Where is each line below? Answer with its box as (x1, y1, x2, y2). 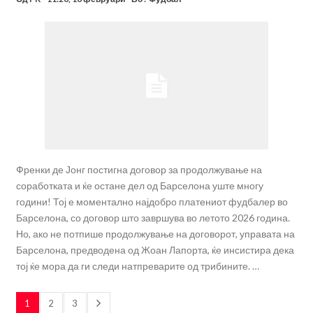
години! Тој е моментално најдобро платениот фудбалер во (15, 196, 288, 208)
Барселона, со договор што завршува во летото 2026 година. (15, 212, 290, 224)
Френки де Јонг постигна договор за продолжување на (15, 163, 262, 176)
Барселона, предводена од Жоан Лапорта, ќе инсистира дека (15, 244, 294, 256)
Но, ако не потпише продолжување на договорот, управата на (15, 228, 295, 240)
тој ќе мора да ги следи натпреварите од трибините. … (15, 260, 259, 272)
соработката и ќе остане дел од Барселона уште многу (15, 180, 263, 192)
